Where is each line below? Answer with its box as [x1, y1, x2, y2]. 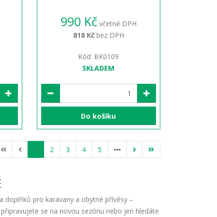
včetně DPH [97, 19, 137, 29]
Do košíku [81, 111, 116, 121]
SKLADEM [82, 63, 115, 73]
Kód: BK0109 [78, 52, 119, 62]
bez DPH [94, 31, 124, 40]
